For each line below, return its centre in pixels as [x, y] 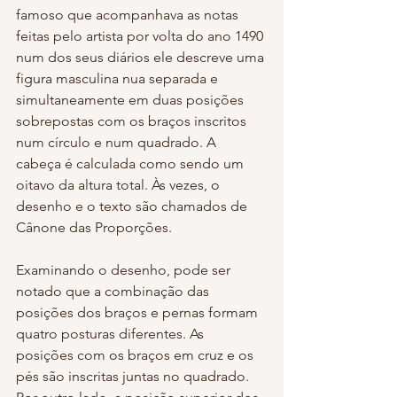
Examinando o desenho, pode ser [125, 269]
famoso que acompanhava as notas [129, 14]
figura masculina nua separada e [119, 78]
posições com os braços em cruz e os [136, 354]
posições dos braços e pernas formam [139, 312]
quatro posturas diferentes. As [112, 333]
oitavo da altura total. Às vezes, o [120, 184]
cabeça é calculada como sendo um [132, 163]
